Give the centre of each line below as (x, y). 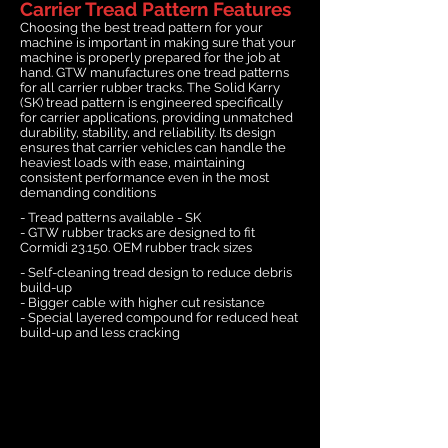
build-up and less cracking (100, 332)
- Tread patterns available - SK (110, 217)
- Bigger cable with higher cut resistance (142, 302)
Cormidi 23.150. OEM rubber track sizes (136, 247)
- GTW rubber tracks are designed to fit (137, 232)
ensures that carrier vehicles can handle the (153, 147)
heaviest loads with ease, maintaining (132, 162)
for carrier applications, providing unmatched (156, 117)
